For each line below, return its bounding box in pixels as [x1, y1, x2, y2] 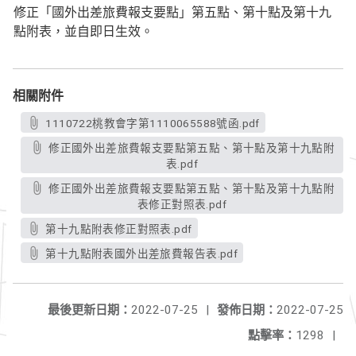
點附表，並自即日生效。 [14, 24, 153, 39]
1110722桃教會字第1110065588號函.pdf [45, 117, 260, 130]
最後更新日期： [48, 303, 131, 317]
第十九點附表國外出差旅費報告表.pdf [45, 247, 238, 260]
